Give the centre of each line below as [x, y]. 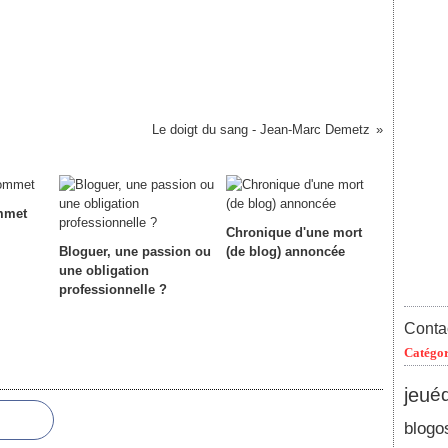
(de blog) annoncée [285, 251]
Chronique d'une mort [293, 232]
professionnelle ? [112, 289]
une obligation [103, 270]
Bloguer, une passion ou [134, 251]
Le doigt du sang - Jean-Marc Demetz [260, 129]
